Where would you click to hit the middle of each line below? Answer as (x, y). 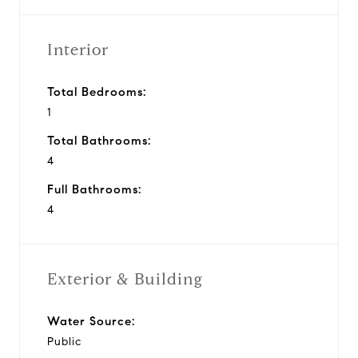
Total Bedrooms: (97, 91)
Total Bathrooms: (99, 140)
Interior (78, 50)
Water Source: (91, 321)
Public (64, 341)
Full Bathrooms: (94, 189)
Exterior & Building (125, 279)
